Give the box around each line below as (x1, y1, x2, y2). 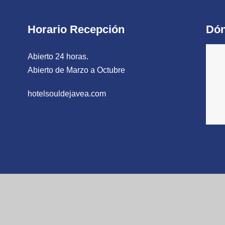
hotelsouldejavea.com (28, 89, 106, 98)
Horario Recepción (28, 23, 125, 36)
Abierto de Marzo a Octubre (28, 65, 125, 74)
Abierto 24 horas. (28, 52, 88, 61)
